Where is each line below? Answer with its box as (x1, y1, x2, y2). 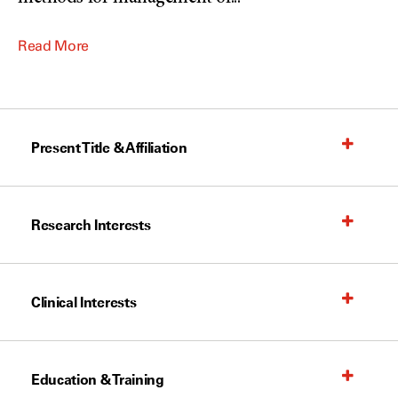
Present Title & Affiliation (31, 139, 187, 156)
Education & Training (31, 370, 164, 388)
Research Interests (31, 216, 151, 234)
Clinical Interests (31, 293, 137, 311)
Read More (18, 37, 90, 54)
